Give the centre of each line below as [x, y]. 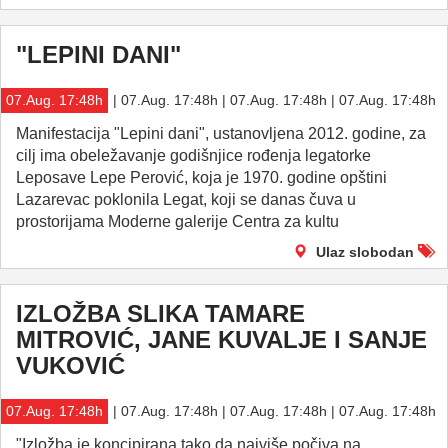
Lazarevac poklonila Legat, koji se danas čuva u [186, 199]
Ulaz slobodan [365, 252]
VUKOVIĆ [70, 365]
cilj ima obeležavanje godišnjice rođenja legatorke [193, 155]
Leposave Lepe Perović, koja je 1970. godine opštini [201, 177]
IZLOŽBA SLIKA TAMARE [160, 313]
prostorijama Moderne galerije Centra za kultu [177, 221]
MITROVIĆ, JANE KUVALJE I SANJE [221, 339]
